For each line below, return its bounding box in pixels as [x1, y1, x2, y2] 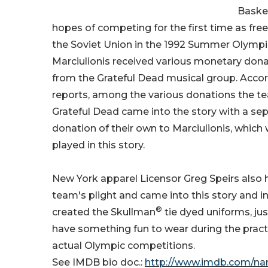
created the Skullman [52, 206, 156, 218]
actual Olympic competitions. [52, 240, 195, 252]
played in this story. [52, 139, 145, 151]
